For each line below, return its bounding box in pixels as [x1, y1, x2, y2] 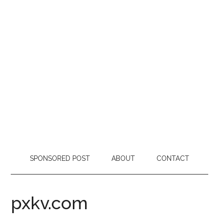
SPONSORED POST [30, 154, 90, 162]
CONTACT [156, 154, 189, 162]
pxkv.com [11, 193, 88, 213]
